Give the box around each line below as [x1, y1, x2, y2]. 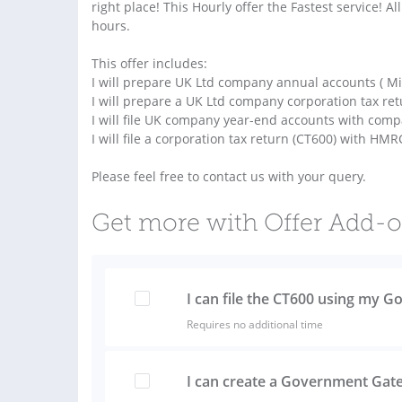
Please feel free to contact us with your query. [92, 167, 366, 185]
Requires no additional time [186, 316, 323, 332]
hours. [92, 16, 130, 34]
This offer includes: [92, 54, 207, 72]
